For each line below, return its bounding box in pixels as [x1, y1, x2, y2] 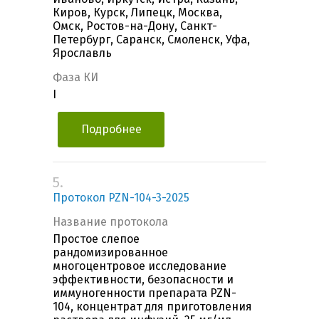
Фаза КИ [53, 70, 98, 85]
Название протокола [53, 215, 168, 229]
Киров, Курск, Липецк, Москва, [53, 6, 222, 20]
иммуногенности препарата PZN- [53, 286, 236, 300]
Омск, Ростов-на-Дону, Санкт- [53, 19, 217, 33]
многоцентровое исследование [53, 259, 226, 273]
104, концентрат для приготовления [53, 300, 252, 314]
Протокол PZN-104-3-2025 [53, 191, 189, 205]
